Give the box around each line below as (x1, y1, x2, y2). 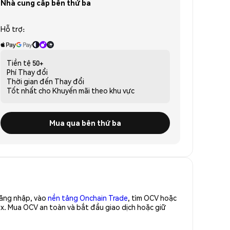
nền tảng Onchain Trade (48, 193, 128, 202)
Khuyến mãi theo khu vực (52, 85, 135, 95)
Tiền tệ (7, 57, 31, 67)
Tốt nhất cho (7, 85, 51, 95)
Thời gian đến (7, 76, 53, 86)
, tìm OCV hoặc (128, 193, 177, 202)
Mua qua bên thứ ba (49, 118, 121, 127)
